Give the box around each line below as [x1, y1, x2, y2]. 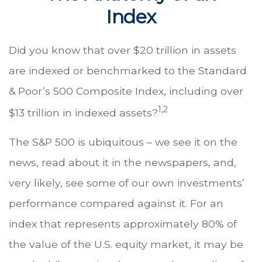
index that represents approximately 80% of [9, 217, 237, 230]
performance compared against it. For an [9, 196, 223, 209]
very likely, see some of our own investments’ [9, 176, 244, 189]
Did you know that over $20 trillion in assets [9, 44, 236, 56]
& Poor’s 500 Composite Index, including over [9, 85, 243, 97]
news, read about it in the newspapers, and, [9, 156, 236, 168]
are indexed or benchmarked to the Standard [9, 64, 247, 77]
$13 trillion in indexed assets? [9, 106, 158, 119]
